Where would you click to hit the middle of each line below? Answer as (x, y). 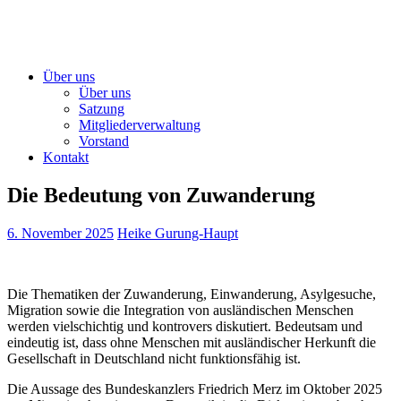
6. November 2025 (60, 233)
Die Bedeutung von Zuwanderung (161, 195)
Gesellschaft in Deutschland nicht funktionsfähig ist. (154, 358)
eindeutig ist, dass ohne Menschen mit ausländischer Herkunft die (192, 342)
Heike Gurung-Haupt (178, 233)
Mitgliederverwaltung (140, 125)
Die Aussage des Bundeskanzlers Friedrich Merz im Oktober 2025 (195, 388)
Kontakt (66, 157)
